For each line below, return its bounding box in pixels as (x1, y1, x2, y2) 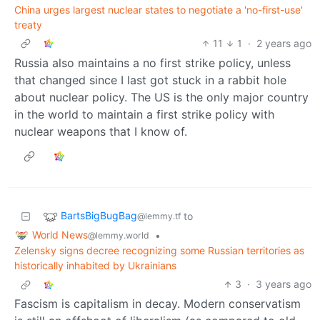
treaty (14, 18, 42, 31)
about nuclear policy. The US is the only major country (14, 89, 309, 104)
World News (32, 228, 88, 241)
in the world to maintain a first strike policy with (14, 106, 274, 121)
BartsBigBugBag (61, 209, 137, 221)
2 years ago (256, 36, 311, 49)
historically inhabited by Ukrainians (14, 259, 176, 272)
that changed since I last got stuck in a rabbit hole (14, 72, 286, 87)
